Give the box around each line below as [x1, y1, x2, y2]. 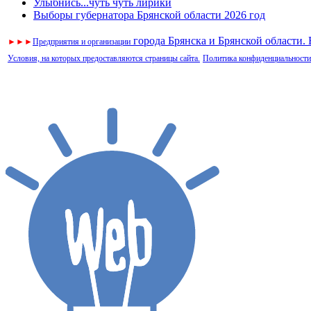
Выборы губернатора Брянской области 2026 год [33, 8, 265, 21]
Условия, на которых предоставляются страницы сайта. [8, 53, 200, 63]
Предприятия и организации [33, 36, 131, 47]
